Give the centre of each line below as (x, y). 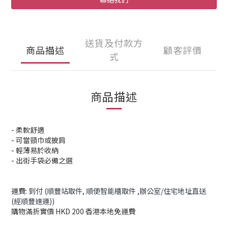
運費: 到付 (28, 191)
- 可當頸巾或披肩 (38, 140)
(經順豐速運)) (33, 201)
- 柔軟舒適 (28, 130)
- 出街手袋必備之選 (42, 161)
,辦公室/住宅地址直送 (172, 191)
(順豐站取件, (65, 191)
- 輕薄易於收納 (35, 150)
